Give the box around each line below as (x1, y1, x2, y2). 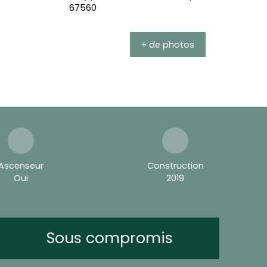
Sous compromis (46, 227, 173, 249)
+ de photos (141, 38, 195, 51)
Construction (147, 159, 204, 172)
